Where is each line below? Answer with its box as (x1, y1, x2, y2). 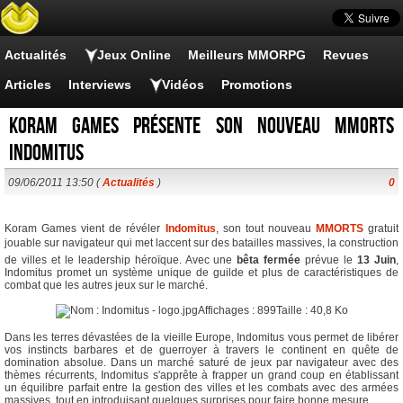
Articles (4, 77, 51, 92)
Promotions (221, 77, 292, 92)
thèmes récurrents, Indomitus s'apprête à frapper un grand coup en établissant (4, 369, 399, 381)
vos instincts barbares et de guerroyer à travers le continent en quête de (4, 344, 399, 356)
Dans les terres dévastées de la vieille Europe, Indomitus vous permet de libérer (4, 331, 399, 344)
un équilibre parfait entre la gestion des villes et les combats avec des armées (4, 381, 399, 394)
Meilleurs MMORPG (188, 48, 306, 62)
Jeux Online (97, 48, 171, 62)
